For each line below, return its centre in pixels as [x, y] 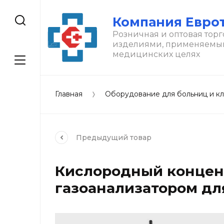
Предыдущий [103, 137]
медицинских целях [156, 54]
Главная [69, 94]
